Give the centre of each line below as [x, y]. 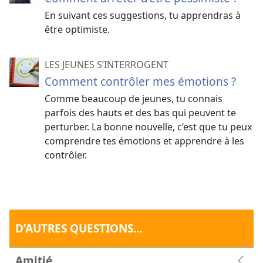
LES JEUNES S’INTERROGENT [107, 65]
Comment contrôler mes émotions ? [140, 82]
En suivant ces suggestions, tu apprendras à [143, 16]
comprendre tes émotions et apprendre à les [144, 141]
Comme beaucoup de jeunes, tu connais [134, 99]
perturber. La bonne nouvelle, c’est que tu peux [148, 127]
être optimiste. [77, 30]
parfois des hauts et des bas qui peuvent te [140, 113]
